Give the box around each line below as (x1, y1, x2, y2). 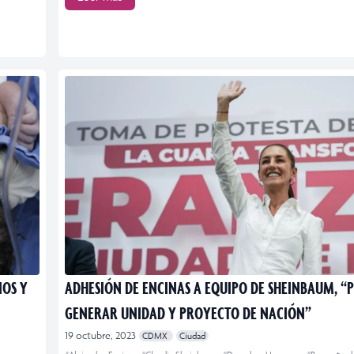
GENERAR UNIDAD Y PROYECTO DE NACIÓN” (65, 301, 311, 323)
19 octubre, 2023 (65, 328, 136, 342)
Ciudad (179, 330, 205, 341)
